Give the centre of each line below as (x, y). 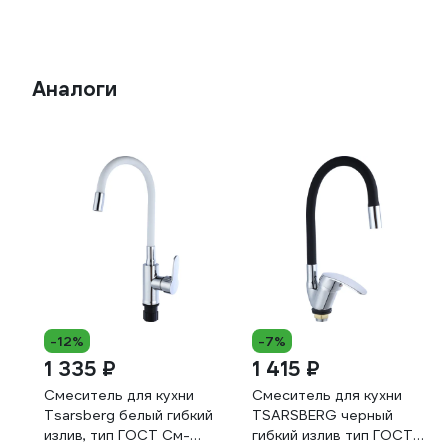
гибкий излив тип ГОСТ (332, 435)
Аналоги (74, 89)
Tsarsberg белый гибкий (128, 415)
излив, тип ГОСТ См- (117, 435)
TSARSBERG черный (322, 415)
